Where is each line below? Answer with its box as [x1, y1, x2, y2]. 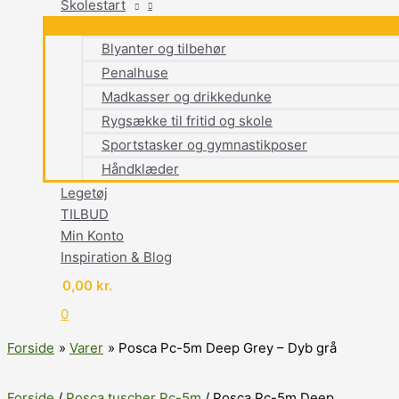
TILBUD [61, 206, 109, 223]
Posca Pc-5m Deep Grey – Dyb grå [118, 339, 337, 356]
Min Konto [61, 227, 124, 244]
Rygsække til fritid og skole [102, 112, 273, 129]
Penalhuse [102, 64, 168, 81]
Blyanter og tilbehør [102, 40, 226, 57]
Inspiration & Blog [61, 248, 172, 265]
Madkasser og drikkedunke [102, 88, 272, 105]
